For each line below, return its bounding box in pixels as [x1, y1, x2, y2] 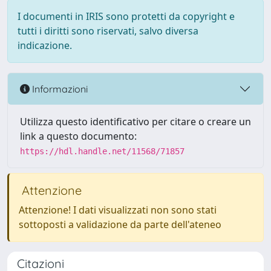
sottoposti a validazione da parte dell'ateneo [19, 218, 221, 231]
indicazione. [18, 39, 72, 52]
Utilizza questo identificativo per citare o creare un [20, 115, 251, 128]
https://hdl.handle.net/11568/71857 [20, 146, 184, 156]
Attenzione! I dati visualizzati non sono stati [19, 203, 217, 217]
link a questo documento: [20, 129, 137, 143]
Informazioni [30, 82, 88, 95]
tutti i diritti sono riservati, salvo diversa [18, 24, 198, 38]
